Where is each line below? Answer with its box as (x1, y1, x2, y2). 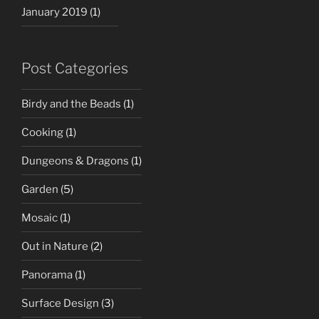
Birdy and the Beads (21, 97, 121, 110)
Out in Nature (21, 239, 88, 253)
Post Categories (21, 60, 128, 77)
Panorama (21, 268, 73, 281)
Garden (21, 182, 58, 196)
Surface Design (21, 296, 99, 310)
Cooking (21, 125, 63, 139)
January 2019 (21, 5, 88, 19)
